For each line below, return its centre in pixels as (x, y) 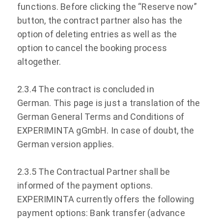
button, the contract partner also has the (100, 20)
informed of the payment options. (85, 185)
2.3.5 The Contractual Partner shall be (94, 171)
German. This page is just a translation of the (109, 103)
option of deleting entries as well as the (97, 34)
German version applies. (66, 144)
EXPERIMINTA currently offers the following (106, 199)
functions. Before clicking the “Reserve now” (107, 6)
